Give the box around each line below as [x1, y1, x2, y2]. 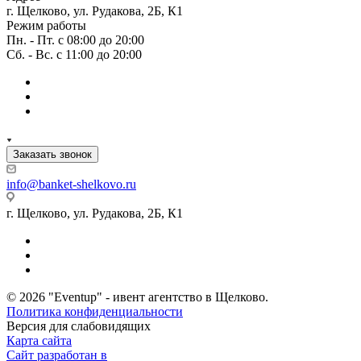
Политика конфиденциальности [6, 305, 183, 319]
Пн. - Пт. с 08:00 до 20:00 [6, 33, 144, 48]
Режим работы [6, 19, 86, 33]
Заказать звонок [13, 148, 92, 161]
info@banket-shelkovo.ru [6, 177, 136, 192]
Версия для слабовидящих [6, 319, 151, 334]
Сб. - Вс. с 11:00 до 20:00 [6, 48, 142, 62]
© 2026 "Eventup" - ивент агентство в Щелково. [6, 290, 268, 305]
